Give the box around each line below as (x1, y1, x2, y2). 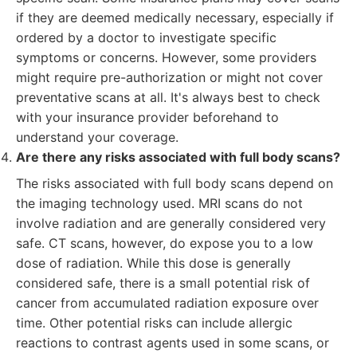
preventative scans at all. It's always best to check (16, 89, 320, 105)
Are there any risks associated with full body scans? (16, 149, 340, 165)
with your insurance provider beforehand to (16, 109, 279, 125)
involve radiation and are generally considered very (16, 215, 326, 231)
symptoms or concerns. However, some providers (16, 49, 316, 65)
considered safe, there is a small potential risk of (16, 275, 310, 291)
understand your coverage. (16, 129, 178, 145)
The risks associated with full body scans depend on (16, 175, 333, 191)
